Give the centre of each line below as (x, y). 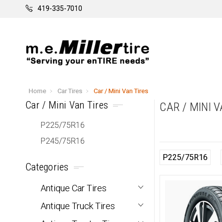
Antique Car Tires (74, 188)
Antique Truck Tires (78, 206)
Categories (47, 167)
